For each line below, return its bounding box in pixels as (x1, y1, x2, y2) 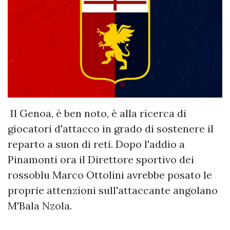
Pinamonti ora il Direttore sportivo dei (8, 153, 194, 166)
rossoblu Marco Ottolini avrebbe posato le (8, 168, 212, 182)
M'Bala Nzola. (8, 199, 72, 213)
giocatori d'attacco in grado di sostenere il (8, 122, 214, 136)
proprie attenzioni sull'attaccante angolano (8, 184, 218, 197)
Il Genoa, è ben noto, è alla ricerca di (8, 107, 186, 120)
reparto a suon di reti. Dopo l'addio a (8, 138, 185, 151)
